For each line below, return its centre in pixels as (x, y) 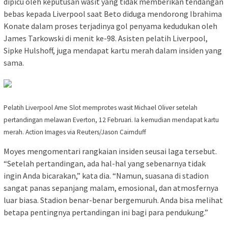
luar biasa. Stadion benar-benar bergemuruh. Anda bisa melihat (113, 200)
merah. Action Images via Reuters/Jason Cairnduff (75, 132)
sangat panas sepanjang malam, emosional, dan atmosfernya (111, 188)
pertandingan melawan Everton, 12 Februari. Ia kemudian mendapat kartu (111, 120)
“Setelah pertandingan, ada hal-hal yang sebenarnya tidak (105, 163)
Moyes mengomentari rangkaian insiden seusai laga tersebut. (110, 151)
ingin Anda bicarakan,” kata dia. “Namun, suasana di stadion (106, 175)
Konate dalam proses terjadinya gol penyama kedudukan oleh (110, 26)
